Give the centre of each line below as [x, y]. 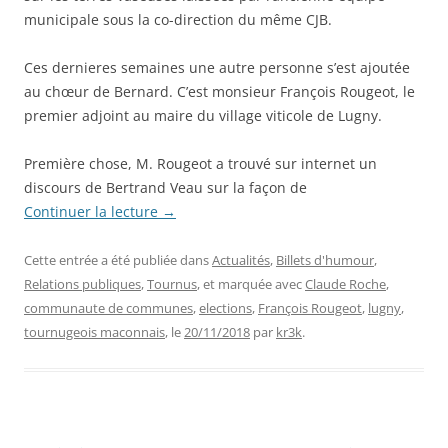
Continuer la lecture [93, 211]
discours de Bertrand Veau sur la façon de [165, 187]
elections [225, 307]
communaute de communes [108, 307]
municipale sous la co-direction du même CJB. [178, 19]
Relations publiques [82, 283]
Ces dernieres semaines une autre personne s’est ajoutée [217, 67]
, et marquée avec [251, 283]
